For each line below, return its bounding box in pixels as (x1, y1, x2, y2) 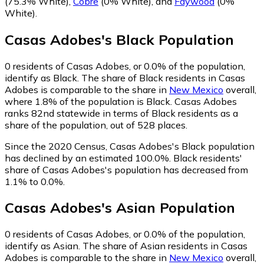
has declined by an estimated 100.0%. (5, 151, 171, 164)
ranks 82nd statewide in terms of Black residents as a (5, 107, 238, 119)
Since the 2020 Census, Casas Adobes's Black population (5, 140, 255, 152)
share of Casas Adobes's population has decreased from (5, 163, 248, 176)
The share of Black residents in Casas (81, 71, 245, 84)
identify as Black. (5, 71, 81, 84)
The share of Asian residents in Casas (82, 240, 247, 252)
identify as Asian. (5, 240, 82, 252)
